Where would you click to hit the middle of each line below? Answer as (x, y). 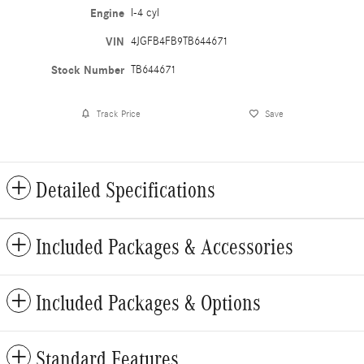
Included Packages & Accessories (165, 247)
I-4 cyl (145, 13)
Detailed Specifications (126, 191)
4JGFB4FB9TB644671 (180, 42)
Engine (108, 14)
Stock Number (88, 71)
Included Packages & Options (148, 303)
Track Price (118, 113)
